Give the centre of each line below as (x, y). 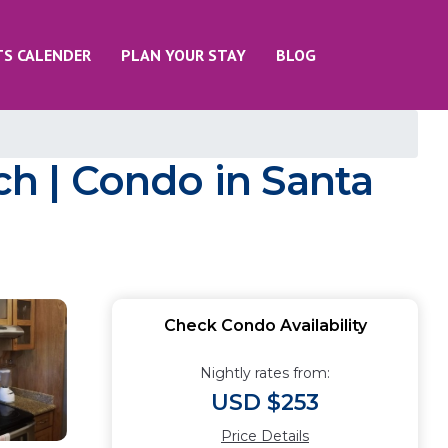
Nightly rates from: (265, 373)
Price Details (265, 436)
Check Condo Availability (265, 325)
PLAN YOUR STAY (183, 55)
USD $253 (265, 402)
